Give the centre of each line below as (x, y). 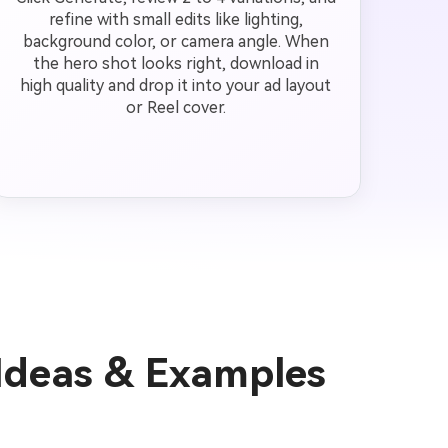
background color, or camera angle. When (175, 41)
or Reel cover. (175, 107)
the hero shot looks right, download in (175, 63)
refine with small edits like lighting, (175, 19)
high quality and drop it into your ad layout (176, 85)
